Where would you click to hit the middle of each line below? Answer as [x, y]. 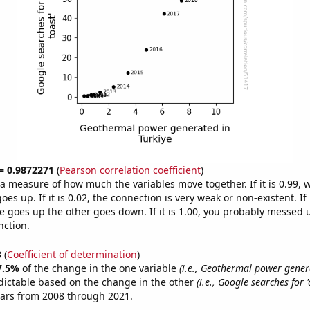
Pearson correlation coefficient [130, 170]
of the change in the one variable [100, 268]
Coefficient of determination [72, 254]
